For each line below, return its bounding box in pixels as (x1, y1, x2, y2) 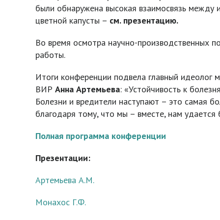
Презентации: (35, 152, 90, 164)
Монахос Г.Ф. (35, 196, 86, 208)
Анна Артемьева (55, 83, 120, 95)
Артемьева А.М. (35, 174, 94, 186)
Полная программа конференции (35, 130, 166, 141)
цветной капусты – (35, 15, 110, 26)
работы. (35, 49, 65, 60)
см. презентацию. (110, 15, 178, 26)
